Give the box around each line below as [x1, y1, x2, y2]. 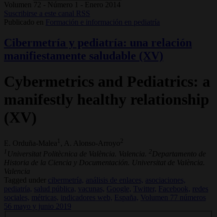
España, [114, 193, 139, 202]
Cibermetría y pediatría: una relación [4, 36, 192, 49]
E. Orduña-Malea [4, 139, 57, 147]
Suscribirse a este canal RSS [4, 9, 90, 17]
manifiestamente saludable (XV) [4, 49, 163, 62]
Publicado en [4, 17, 44, 26]
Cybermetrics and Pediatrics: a [4, 73, 210, 91]
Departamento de [152, 150, 206, 158]
